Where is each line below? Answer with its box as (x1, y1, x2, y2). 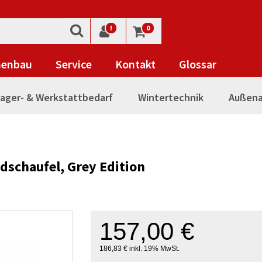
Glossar (179, 57, 216, 71)
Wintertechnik (138, 91, 204, 104)
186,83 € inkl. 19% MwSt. (99, 244, 180, 253)
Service (56, 57, 92, 71)
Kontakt (115, 57, 156, 71)
